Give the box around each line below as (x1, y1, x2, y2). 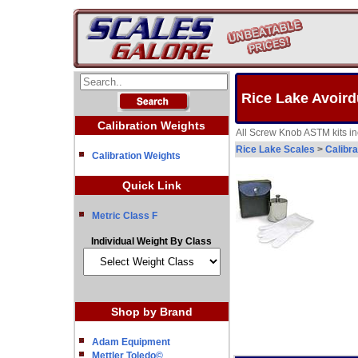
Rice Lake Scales (235, 144, 315, 155)
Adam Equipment (91, 336, 170, 348)
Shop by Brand (110, 305, 193, 318)
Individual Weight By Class (91, 236, 212, 247)
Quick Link (121, 179, 181, 192)
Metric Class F (91, 210, 157, 221)
